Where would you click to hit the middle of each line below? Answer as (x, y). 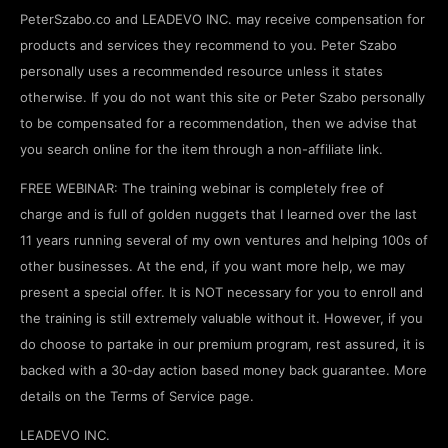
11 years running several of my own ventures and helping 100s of (224, 240)
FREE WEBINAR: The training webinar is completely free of (202, 188)
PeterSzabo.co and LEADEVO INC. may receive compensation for (222, 19)
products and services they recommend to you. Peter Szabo (208, 45)
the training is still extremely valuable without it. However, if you (221, 318)
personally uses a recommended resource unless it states (201, 71)
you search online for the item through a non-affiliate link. (201, 149)
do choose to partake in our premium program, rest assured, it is (222, 344)
